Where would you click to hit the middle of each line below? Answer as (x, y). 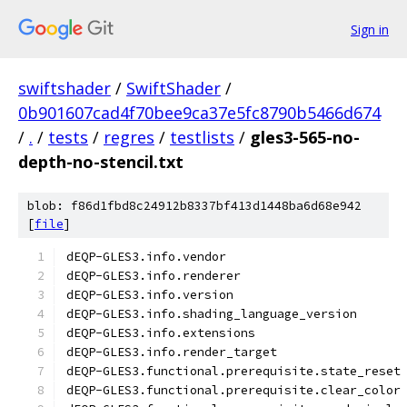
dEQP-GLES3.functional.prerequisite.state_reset (233, 371)
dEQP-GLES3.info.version (150, 295)
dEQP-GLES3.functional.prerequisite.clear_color (233, 390)
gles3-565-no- (305, 137)
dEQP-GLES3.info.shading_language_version (212, 314)
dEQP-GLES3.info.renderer (154, 276)
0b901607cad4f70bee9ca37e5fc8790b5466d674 (199, 113)
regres (129, 137)
